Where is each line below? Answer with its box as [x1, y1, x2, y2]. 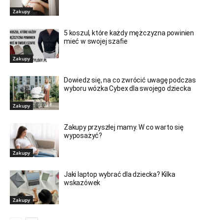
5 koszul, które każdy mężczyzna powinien [64, 28, 194, 37]
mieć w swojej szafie [64, 37, 128, 45]
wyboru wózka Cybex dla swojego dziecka [64, 84, 191, 92]
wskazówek [64, 178, 101, 187]
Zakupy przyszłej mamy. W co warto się [64, 123, 184, 131]
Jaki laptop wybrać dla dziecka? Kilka [64, 170, 175, 178]
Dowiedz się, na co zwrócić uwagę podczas [64, 76, 196, 84]
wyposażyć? [64, 131, 102, 139]
